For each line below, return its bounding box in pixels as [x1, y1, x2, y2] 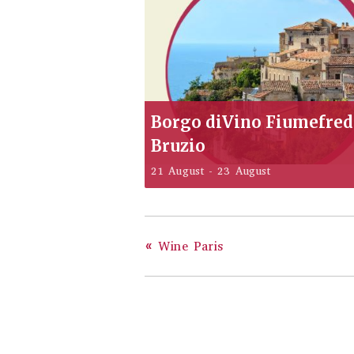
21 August [151, 163, 204, 179]
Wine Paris [153, 238, 224, 255]
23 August [217, 163, 271, 179]
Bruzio [151, 135, 205, 156]
